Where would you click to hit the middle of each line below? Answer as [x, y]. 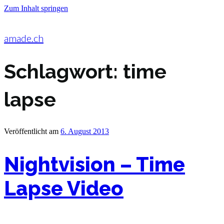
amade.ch [24, 38]
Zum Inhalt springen [36, 8]
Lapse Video [64, 188]
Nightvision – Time [94, 164]
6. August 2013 [85, 131]
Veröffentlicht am [31, 131]
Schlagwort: [63, 71]
